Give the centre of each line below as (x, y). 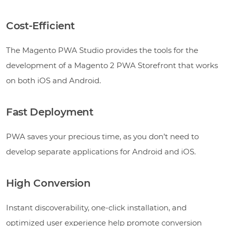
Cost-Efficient (41, 25)
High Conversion (48, 183)
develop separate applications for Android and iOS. (101, 151)
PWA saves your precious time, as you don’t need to (102, 136)
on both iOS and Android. (53, 80)
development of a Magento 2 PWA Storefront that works (112, 65)
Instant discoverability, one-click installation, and (96, 207)
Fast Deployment (50, 112)
